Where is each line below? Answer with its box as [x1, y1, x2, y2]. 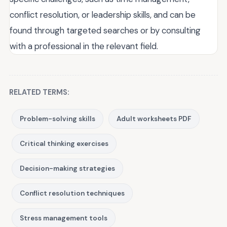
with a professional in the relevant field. [10, 41, 158, 52]
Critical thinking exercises [20, 139, 108, 148]
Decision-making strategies [20, 164, 115, 173]
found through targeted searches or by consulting [10, 25, 201, 36]
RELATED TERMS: [9, 88, 69, 97]
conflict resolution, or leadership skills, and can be [10, 9, 196, 21]
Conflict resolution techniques [20, 189, 125, 198]
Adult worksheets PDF [117, 115, 192, 124]
